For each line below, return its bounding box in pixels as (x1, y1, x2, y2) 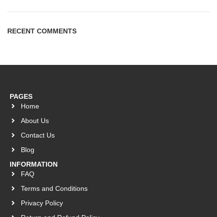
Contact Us (20, 131, 55, 139)
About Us (20, 116, 49, 124)
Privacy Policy (20, 199, 63, 207)
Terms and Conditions (20, 184, 88, 192)
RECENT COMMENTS (7, 27, 77, 35)
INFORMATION (10, 160, 58, 168)
